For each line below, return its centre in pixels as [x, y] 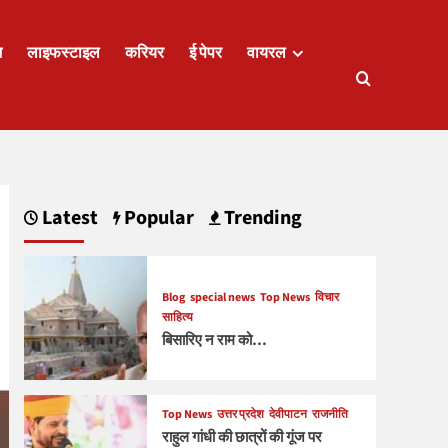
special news [222, 297]
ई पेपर [205, 52]
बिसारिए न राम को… [214, 340]
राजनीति [329, 414]
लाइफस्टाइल [63, 52]
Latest [67, 218]
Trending [260, 218]
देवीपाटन [287, 414]
